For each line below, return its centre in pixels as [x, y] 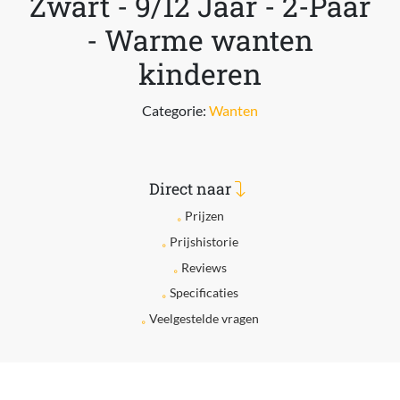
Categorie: [175, 110]
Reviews [204, 267]
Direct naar [192, 189]
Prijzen [204, 216]
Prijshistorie [204, 241]
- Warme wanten [200, 40]
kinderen [200, 74]
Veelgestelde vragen [204, 319]
